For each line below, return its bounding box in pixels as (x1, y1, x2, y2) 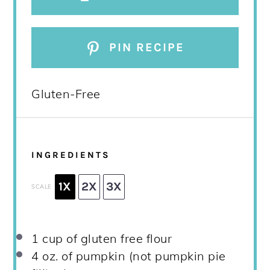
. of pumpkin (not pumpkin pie (55, 248, 226, 263)
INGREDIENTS (31, 149, 111, 161)
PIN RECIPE (105, 40, 185, 55)
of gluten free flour (63, 230, 172, 246)
